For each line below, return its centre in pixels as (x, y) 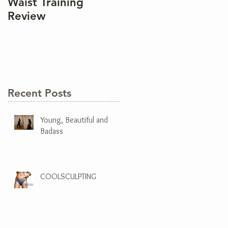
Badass (52, 131)
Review (27, 16)
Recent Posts (39, 93)
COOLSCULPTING (68, 176)
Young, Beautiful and (74, 120)
